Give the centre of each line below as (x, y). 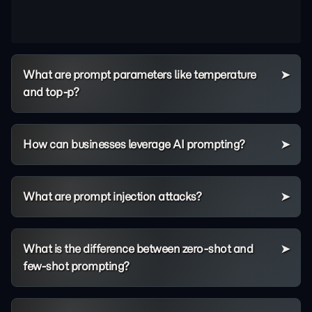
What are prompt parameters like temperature (140, 75)
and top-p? (51, 92)
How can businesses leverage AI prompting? (134, 144)
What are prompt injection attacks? (112, 196)
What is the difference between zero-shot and (138, 249)
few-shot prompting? (76, 266)
